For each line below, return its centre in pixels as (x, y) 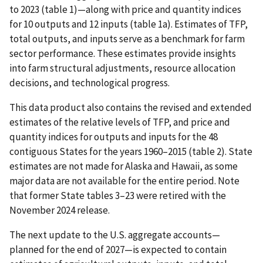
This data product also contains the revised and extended (131, 108)
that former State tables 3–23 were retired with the (118, 196)
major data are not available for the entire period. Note (124, 181)
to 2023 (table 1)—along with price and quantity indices (125, 10)
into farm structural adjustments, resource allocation (122, 68)
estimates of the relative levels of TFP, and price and (120, 122)
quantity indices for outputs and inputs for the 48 (114, 137)
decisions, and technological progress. (90, 83)
